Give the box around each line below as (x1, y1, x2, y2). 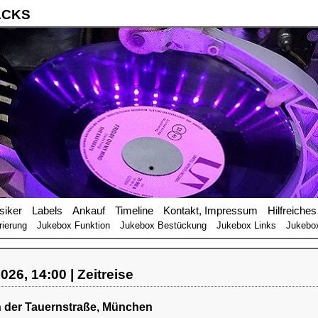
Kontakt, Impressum (163, 205, 258, 216)
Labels (32, 205, 62, 216)
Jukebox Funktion (37, 220, 110, 231)
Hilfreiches (268, 205, 317, 216)
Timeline (115, 205, 153, 216)
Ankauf (72, 205, 105, 216)
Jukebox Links (216, 220, 276, 231)
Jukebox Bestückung (120, 220, 207, 231)
